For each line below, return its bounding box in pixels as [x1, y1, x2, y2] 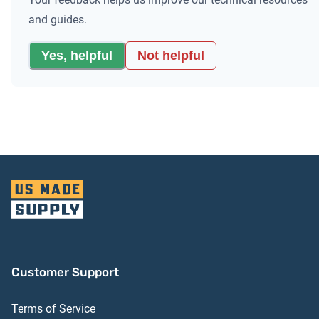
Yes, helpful [41, 48, 113, 63]
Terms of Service [11, 302, 95, 316]
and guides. [28, 13, 87, 27]
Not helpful [137, 48, 204, 63]
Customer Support [11, 265, 119, 280]
